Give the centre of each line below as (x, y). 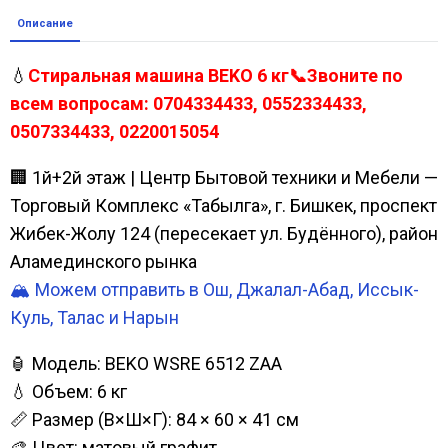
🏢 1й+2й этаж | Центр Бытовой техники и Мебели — (224, 177)
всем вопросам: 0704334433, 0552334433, (188, 103)
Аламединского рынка (103, 261)
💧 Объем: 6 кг (68, 391)
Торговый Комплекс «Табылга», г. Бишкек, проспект (223, 205)
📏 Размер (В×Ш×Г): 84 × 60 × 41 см (154, 419)
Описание (45, 23)
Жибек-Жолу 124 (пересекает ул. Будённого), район (224, 233)
